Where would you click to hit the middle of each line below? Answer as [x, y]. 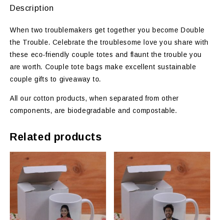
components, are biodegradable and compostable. [94, 110]
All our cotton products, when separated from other [95, 98]
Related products [56, 137]
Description [32, 8]
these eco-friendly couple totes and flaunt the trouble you [106, 55]
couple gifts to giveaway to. [55, 79]
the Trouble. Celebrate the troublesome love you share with [109, 42]
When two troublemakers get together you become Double [107, 30]
